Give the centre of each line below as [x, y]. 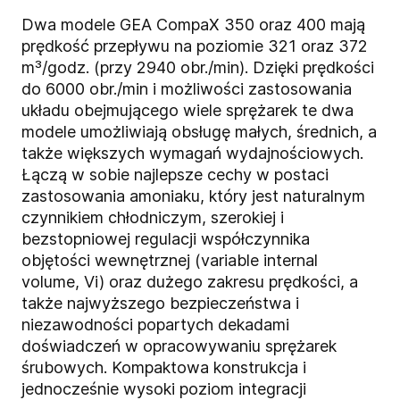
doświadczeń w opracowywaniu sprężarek [179, 346]
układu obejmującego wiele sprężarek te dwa [187, 111]
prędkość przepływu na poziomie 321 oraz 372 [195, 46]
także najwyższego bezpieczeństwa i [160, 304]
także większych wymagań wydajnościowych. [192, 154]
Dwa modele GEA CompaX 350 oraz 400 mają [193, 25]
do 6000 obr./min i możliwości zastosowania [187, 89]
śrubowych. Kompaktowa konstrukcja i [164, 368]
